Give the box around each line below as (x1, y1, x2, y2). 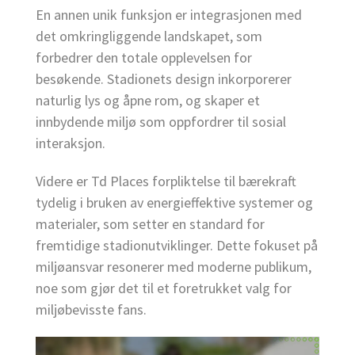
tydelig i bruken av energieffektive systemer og (36, 193, 313, 212)
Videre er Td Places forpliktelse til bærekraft (36, 172, 296, 191)
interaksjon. (36, 134, 105, 153)
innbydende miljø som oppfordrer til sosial (36, 113, 286, 132)
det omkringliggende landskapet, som (36, 27, 262, 46)
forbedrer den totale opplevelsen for (36, 48, 252, 67)
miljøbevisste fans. (36, 300, 147, 319)
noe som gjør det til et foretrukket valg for (36, 279, 292, 298)
